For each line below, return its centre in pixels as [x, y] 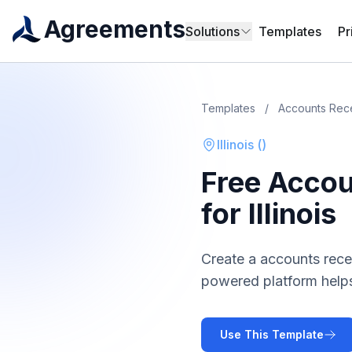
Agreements [115, 29]
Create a [231, 259]
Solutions [213, 31]
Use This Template [272, 334]
